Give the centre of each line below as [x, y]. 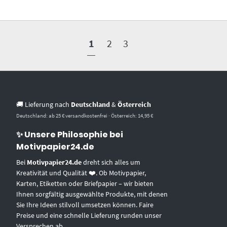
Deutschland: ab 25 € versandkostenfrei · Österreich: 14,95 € [85, 116]
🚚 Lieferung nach [44, 105]
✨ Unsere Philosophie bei [70, 135]
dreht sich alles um [111, 162]
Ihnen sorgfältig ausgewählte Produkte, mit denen [92, 194]
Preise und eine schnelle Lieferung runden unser [89, 216]
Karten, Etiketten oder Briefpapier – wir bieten [85, 184]
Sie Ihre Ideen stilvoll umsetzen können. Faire [85, 205]
